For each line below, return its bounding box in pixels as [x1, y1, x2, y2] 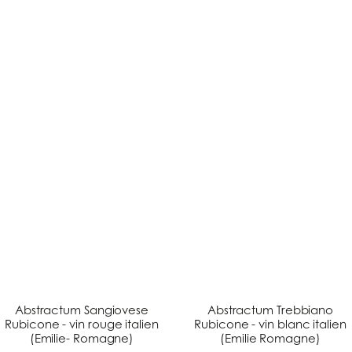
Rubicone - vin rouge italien [5, 317, 159, 332]
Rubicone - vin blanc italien [194, 317, 346, 332]
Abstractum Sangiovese [14, 302, 149, 317]
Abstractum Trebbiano [207, 302, 334, 317]
